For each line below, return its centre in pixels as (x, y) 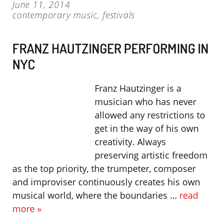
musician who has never (145, 102)
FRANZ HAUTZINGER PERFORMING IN (111, 48)
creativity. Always (130, 142)
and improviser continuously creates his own (106, 182)
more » (27, 209)
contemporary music (55, 15)
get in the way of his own (147, 128)
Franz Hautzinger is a (138, 88)
